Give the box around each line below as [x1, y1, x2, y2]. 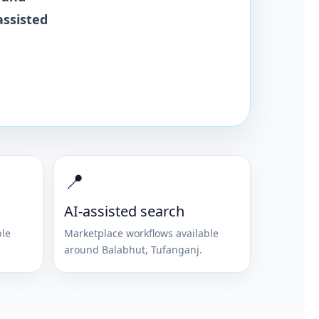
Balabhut [101, 242, 145, 256]
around [63, 242, 102, 256]
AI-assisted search [63, 201, 184, 221]
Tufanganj [150, 242, 199, 256]
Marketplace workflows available [63, 226, 219, 240]
